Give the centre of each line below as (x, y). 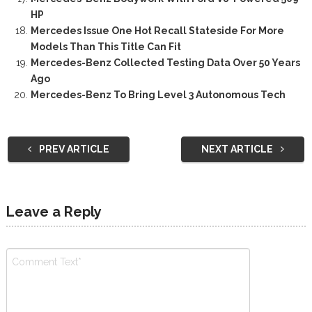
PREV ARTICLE (73, 149)
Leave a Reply (54, 211)
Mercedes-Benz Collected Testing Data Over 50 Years (165, 62)
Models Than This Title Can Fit (106, 46)
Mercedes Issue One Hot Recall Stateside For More (157, 30)
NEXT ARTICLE (239, 149)
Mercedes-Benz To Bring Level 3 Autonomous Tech (158, 94)
